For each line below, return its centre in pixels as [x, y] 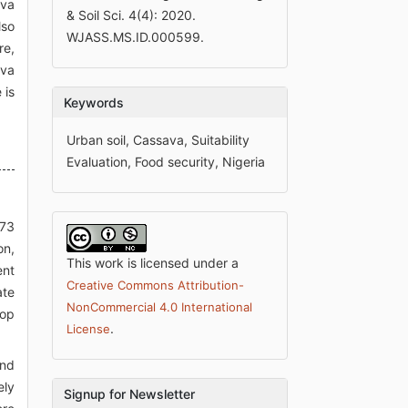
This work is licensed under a [153, 262]
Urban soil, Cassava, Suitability [158, 139]
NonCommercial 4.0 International [160, 306]
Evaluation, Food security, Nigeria [166, 161]
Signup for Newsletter [130, 393]
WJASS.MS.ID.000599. [136, 36]
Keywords [94, 102]
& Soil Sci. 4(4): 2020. [132, 15]
